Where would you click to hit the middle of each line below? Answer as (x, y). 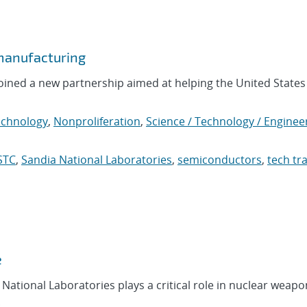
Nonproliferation (97, 122)
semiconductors (220, 160)
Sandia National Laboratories (97, 160)
